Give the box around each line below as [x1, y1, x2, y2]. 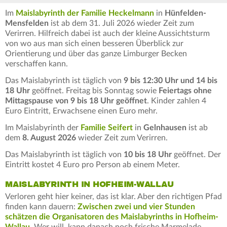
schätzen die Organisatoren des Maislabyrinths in [5, 212, 184, 221]
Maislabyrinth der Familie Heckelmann [16, 9, 154, 17]
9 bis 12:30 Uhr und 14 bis [122, 76, 217, 85]
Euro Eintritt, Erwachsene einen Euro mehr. [5, 106, 158, 115]
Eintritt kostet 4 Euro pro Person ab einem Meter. [5, 160, 180, 169]
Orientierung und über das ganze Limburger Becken [5, 49, 187, 58]
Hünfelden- [165, 9, 206, 17]
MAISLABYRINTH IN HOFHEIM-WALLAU [5, 179, 174, 190]
